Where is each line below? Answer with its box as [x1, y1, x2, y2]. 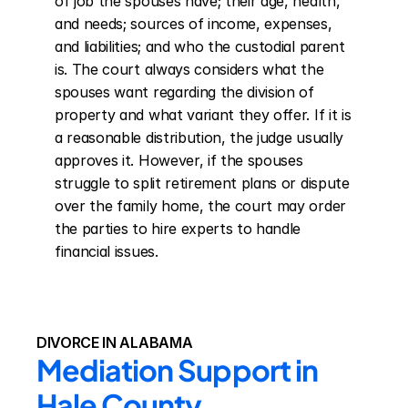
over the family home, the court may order [55, 197, 346, 215]
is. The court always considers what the [55, 60, 324, 78]
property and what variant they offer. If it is [55, 106, 352, 124]
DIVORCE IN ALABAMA [36, 333, 193, 352]
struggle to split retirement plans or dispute [55, 174, 350, 192]
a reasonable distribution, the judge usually [55, 128, 343, 147]
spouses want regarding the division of [55, 83, 314, 101]
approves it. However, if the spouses [55, 151, 303, 169]
